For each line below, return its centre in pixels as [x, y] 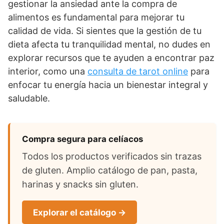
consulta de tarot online [138, 71]
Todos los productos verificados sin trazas [112, 156]
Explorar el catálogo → [79, 212]
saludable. [29, 98]
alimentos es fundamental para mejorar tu [96, 17]
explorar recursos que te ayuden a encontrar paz [111, 58]
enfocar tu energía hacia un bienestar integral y [108, 85]
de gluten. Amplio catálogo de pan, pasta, [110, 170]
